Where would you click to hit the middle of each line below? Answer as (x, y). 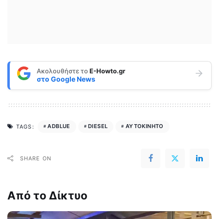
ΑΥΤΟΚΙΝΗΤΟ (144, 126)
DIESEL (98, 126)
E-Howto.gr (107, 71)
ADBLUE (59, 126)
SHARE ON (36, 158)
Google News (73, 79)
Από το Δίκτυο (47, 195)
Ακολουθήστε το (63, 71)
